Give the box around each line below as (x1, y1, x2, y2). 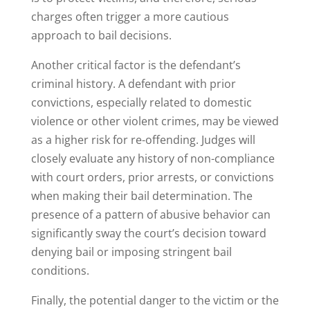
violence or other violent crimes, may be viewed (30, 113, 279, 129)
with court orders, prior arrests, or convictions (30, 170, 274, 185)
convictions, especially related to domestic (30, 95, 252, 111)
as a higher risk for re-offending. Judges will (30, 132, 255, 148)
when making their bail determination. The (30, 188, 253, 204)
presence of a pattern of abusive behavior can (30, 207, 271, 223)
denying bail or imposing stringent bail (30, 244, 232, 260)
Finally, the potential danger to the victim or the (30, 293, 279, 309)
